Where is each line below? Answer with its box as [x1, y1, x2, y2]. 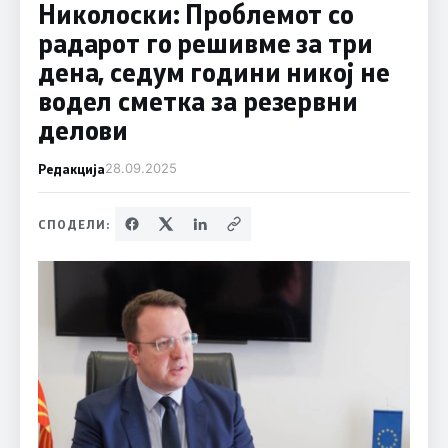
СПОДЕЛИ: [37, 216, 111, 232]
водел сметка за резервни [37, 84, 358, 118]
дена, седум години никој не [37, 55, 390, 89]
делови [37, 113, 129, 147]
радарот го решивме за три [37, 26, 373, 60]
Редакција [37, 160, 105, 177]
